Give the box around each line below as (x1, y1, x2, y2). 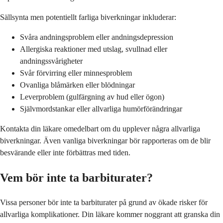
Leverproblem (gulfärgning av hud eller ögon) (20, 92, 164, 101)
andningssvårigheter (20, 56, 83, 65)
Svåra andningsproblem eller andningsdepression (20, 32, 173, 41)
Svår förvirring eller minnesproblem (20, 68, 132, 77)
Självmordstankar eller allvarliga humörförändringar (20, 104, 182, 113)
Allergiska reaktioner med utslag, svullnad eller (20, 44, 167, 53)
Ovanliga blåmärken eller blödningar (20, 80, 135, 89)
